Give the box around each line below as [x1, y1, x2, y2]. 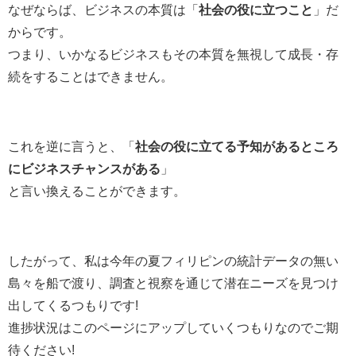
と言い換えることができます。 [8, 184, 186, 197]
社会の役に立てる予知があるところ [135, 139, 339, 153]
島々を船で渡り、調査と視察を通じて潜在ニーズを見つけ [8, 276, 339, 289]
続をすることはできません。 [8, 69, 173, 83]
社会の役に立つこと [199, 2, 313, 16]
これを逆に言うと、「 [8, 139, 135, 153]
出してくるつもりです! [8, 298, 138, 311]
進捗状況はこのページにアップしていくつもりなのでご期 [8, 320, 339, 334]
